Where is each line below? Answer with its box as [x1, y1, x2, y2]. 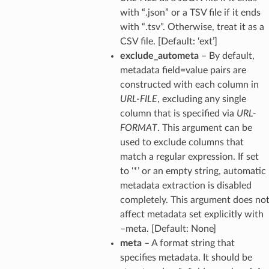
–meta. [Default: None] [119, 223, 216, 234]
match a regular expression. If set [119, 151, 259, 162]
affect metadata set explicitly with [119, 209, 264, 219]
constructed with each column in [119, 79, 259, 89]
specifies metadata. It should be [119, 252, 252, 262]
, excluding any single [157, 94, 246, 104]
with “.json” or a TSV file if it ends [119, 7, 261, 17]
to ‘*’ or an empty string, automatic [119, 166, 266, 176]
